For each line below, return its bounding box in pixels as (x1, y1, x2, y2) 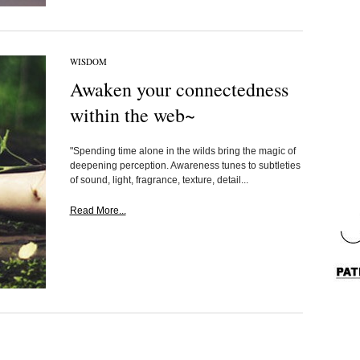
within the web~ (69, 102, 195, 128)
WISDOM (69, 55, 107, 67)
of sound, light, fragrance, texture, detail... (69, 174, 248, 186)
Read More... (69, 205, 126, 216)
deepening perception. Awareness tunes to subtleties (69, 160, 301, 171)
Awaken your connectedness (69, 76, 288, 102)
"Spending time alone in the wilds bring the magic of (69, 145, 296, 157)
